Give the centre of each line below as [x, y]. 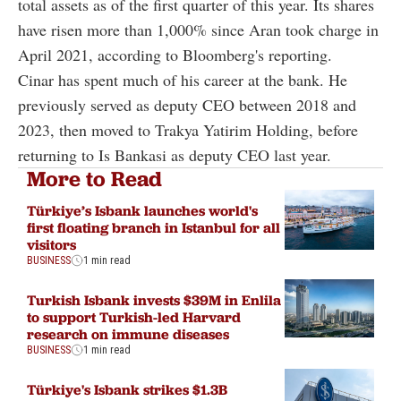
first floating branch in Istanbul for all [154, 227]
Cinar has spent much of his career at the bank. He [183, 80]
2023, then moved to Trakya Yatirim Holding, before [188, 130]
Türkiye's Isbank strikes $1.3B [127, 389]
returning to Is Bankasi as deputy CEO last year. [175, 155]
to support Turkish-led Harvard [134, 316]
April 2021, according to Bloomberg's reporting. [175, 55]
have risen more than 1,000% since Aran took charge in [198, 30]
